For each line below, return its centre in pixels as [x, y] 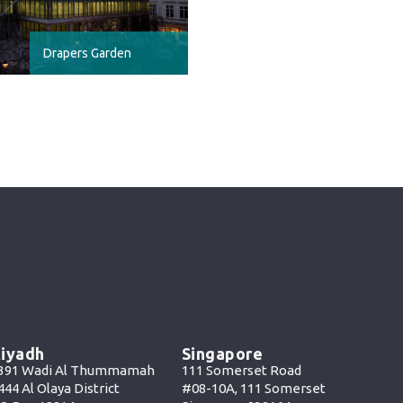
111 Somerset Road [241, 371]
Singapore [222, 354]
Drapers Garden [88, 53]
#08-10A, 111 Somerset [253, 389]
